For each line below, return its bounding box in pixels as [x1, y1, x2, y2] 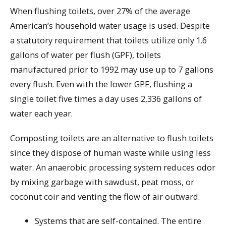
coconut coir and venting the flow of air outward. [10, 190, 200, 202]
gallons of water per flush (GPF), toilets [10, 48, 161, 61]
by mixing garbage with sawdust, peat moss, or [10, 176, 194, 188]
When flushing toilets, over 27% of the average [10, 5, 190, 17]
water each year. [10, 107, 73, 119]
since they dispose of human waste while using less [10, 146, 211, 158]
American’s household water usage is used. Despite [10, 19, 210, 31]
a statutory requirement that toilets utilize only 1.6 [10, 34, 207, 46]
